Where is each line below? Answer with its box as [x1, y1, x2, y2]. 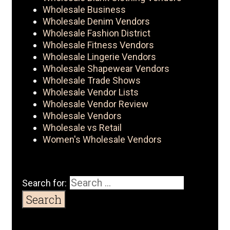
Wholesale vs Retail [43, 122, 122, 133]
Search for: [22, 178, 67, 189]
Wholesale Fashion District [43, 28, 150, 39]
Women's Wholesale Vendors [43, 134, 162, 145]
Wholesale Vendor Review [43, 99, 148, 110]
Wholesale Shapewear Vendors [43, 63, 169, 74]
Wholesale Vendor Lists [43, 87, 139, 98]
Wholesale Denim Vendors [43, 16, 150, 27]
